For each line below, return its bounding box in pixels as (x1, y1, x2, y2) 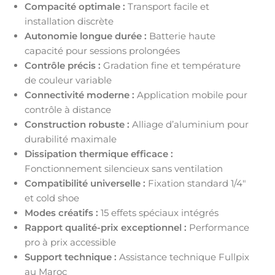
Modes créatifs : (25, 206, 98, 219)
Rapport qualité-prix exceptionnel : (25, 221, 187, 233)
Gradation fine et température (101, 59, 241, 71)
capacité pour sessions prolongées (25, 44, 180, 56)
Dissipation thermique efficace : (25, 147, 173, 160)
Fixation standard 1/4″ (145, 177, 246, 189)
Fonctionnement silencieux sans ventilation (25, 162, 223, 174)
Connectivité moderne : (25, 88, 134, 101)
